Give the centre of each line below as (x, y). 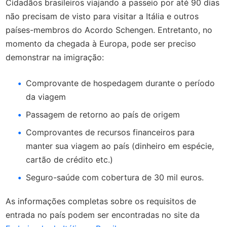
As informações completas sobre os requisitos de (101, 201)
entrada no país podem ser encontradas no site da (103, 215)
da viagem (46, 97)
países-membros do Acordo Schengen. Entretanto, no (109, 30)
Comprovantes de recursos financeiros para (110, 132)
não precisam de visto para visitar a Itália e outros (102, 16)
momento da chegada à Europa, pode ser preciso (101, 43)
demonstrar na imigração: (55, 57)
